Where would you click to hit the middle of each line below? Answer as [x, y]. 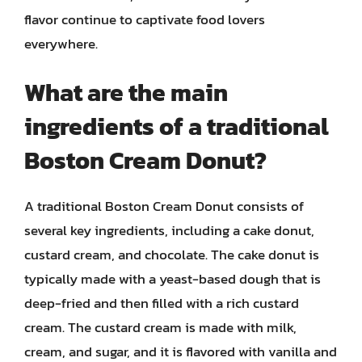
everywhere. [61, 43]
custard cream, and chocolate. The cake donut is [172, 255]
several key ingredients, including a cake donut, [169, 230]
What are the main [126, 93]
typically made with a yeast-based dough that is [173, 279]
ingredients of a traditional [177, 126]
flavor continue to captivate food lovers [145, 19]
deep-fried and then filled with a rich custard [162, 303]
